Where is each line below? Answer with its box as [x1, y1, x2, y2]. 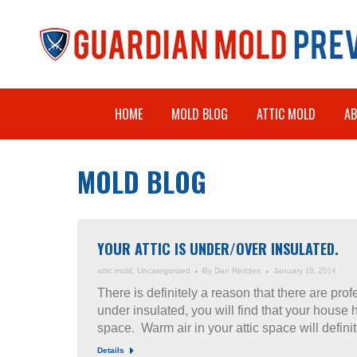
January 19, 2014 [273, 264, 335, 278]
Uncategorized [137, 264, 190, 278]
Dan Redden [214, 264, 261, 278]
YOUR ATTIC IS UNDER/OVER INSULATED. [97, 238, 339, 259]
